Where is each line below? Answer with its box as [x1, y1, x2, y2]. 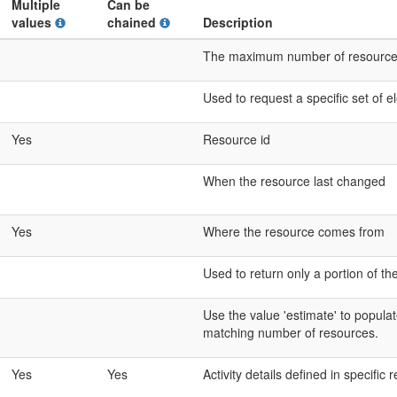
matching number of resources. [203, 323, 378, 341]
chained [107, 13, 160, 31]
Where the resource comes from [203, 222, 385, 240]
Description [203, 13, 273, 31]
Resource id [203, 130, 270, 148]
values [12, 13, 55, 31]
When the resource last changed [203, 172, 385, 190]
